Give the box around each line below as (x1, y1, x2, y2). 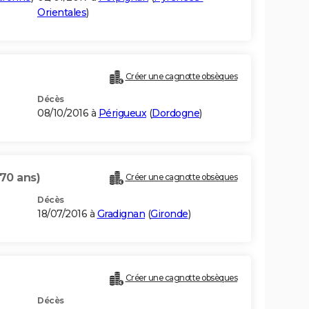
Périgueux (98, 107, 146, 120)
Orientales (37, 6, 86, 19)
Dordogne (152, 107, 199, 120)
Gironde (150, 208, 188, 221)
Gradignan (97, 208, 145, 221)
